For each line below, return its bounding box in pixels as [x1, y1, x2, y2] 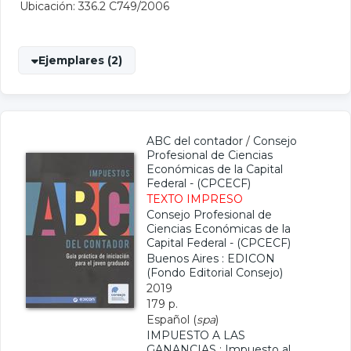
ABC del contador [147, 134, 243, 148]
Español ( [147, 313, 197, 327]
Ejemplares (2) [38, 53, 122, 67]
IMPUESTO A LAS [147, 328, 245, 342]
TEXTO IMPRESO [147, 192, 243, 206]
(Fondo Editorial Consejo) [147, 266, 283, 280]
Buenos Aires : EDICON [147, 251, 275, 266]
